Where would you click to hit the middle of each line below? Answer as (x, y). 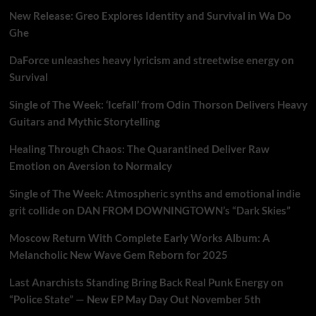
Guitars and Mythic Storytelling (84, 121)
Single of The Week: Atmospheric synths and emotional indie (154, 193)
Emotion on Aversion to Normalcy (90, 165)
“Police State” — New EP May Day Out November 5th (135, 299)
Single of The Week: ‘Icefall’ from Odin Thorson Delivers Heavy (158, 104)
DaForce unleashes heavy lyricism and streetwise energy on (151, 60)
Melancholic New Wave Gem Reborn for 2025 (118, 254)
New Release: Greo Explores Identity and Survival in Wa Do (150, 15)
